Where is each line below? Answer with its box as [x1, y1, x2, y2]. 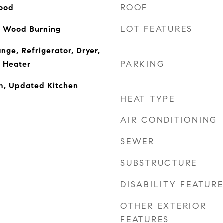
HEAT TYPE [120, 94, 175, 104]
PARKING [120, 59, 165, 69]
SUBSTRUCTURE [120, 158, 197, 168]
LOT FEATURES [120, 24, 193, 34]
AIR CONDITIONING [120, 115, 217, 125]
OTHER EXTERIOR [120, 201, 207, 211]
